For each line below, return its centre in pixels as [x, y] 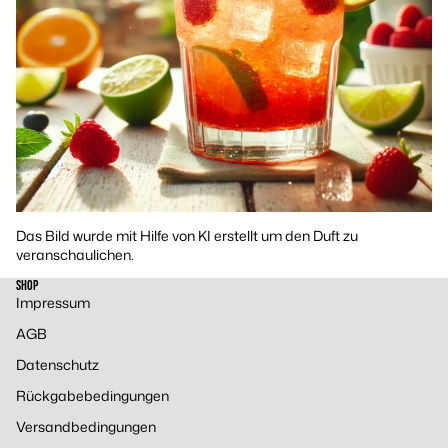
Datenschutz [57, 364]
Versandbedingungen [86, 426]
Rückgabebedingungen [92, 395]
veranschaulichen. [75, 254]
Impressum [53, 302]
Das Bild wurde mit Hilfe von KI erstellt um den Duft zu [187, 235]
